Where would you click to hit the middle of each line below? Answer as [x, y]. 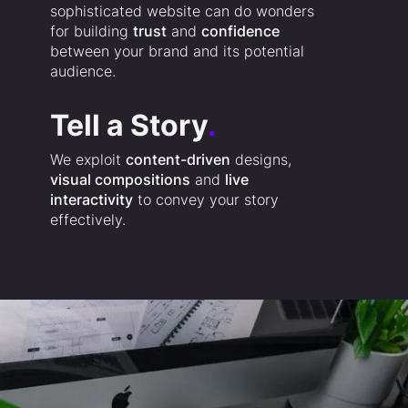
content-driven [178, 160]
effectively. [87, 220]
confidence [240, 31]
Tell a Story [128, 126]
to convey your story [205, 200]
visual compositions [120, 180]
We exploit [87, 160]
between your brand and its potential [177, 51]
